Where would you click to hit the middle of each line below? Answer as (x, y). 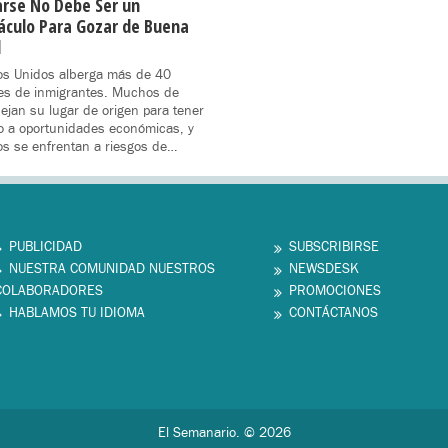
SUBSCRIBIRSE (334, 247)
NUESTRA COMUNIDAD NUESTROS (112, 269)
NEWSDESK (324, 269)
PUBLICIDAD (45, 247)
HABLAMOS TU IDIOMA (77, 313)
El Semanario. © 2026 (224, 433)
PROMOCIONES (335, 291)
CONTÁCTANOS (333, 313)
